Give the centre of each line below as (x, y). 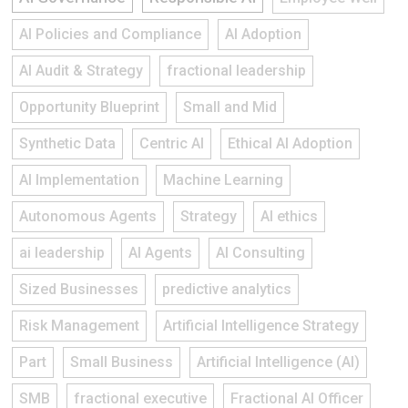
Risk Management (79, 325)
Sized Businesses (79, 289)
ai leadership (62, 252)
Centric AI (172, 143)
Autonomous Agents (88, 216)
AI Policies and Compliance (110, 34)
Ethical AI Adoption (290, 143)
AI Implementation (79, 179)
